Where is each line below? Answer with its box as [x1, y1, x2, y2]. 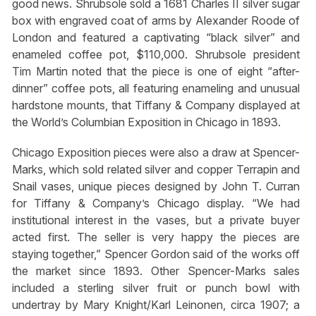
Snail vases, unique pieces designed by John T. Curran [11, 178, 300, 193]
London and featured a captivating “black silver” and [11, 30, 300, 44]
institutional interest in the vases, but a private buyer [11, 212, 300, 227]
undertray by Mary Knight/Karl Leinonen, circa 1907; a [11, 297, 300, 312]
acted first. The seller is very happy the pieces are [11, 229, 300, 244]
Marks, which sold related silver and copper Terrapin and [11, 162, 300, 176]
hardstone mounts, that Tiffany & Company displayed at [11, 97, 300, 112]
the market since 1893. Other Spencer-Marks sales [11, 263, 300, 278]
